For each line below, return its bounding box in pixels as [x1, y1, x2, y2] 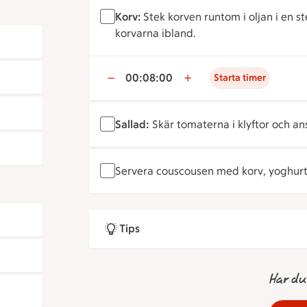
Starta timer [213, 72, 266, 84]
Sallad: [114, 118, 149, 131]
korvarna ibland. [114, 27, 195, 40]
